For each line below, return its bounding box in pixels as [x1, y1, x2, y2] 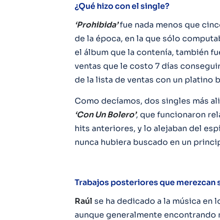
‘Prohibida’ [75, 20, 118, 30]
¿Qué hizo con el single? [75, 1, 169, 11]
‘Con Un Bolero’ [75, 110, 136, 120]
